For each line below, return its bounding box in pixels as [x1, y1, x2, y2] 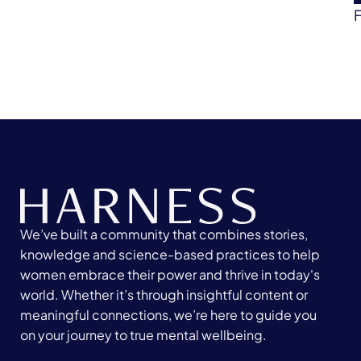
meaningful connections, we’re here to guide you [20, 306, 317, 323]
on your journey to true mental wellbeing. [20, 326, 268, 343]
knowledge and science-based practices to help [20, 246, 321, 263]
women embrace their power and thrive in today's [20, 266, 321, 283]
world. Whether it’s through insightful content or [20, 286, 309, 303]
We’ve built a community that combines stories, [20, 226, 309, 243]
